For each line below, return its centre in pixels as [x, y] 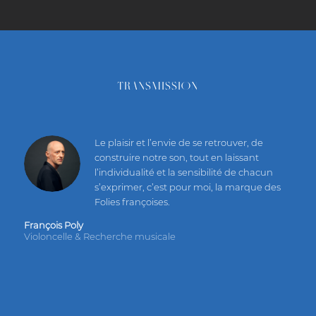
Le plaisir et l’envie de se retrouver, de [178, 142]
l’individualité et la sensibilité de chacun [183, 172]
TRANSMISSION [158, 86]
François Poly [53, 225]
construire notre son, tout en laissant [176, 157]
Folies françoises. [132, 201]
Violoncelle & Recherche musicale [99, 236]
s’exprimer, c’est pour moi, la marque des [187, 187]
